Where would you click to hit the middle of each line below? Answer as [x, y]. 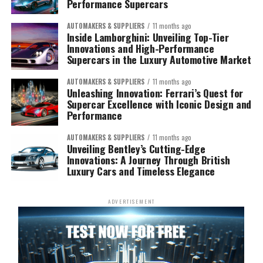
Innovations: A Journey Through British [148, 159]
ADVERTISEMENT [131, 201]
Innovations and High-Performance [140, 48]
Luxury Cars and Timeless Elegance [141, 171]
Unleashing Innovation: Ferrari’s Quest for [155, 92]
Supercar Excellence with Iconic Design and [159, 104]
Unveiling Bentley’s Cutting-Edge [136, 148]
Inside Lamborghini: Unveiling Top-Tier [148, 37]
